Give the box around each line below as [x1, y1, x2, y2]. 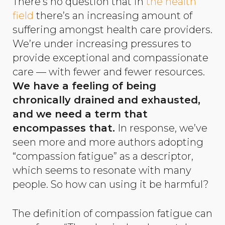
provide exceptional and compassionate [13, 51, 208, 64]
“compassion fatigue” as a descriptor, [13, 150, 193, 162]
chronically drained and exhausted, [13, 93, 200, 106]
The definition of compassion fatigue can [13, 207, 212, 220]
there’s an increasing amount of [34, 9, 192, 22]
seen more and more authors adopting [13, 136, 203, 148]
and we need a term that [13, 107, 148, 120]
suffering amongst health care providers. [13, 23, 212, 36]
